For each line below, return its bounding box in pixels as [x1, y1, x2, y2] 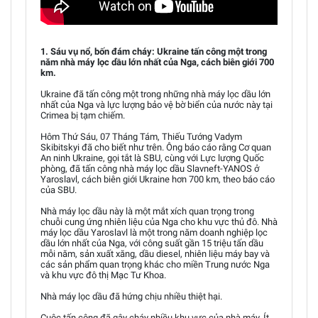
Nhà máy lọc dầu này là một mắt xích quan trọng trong [40, 205, 254, 216]
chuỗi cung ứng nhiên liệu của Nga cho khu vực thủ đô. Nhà [40, 216, 278, 227]
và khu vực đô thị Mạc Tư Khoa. [40, 269, 166, 280]
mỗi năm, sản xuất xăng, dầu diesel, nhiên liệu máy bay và [40, 248, 270, 259]
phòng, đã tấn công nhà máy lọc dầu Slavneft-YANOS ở [40, 163, 259, 174]
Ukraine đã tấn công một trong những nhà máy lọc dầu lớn [40, 88, 270, 99]
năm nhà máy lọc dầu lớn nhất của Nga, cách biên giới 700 [40, 56, 274, 67]
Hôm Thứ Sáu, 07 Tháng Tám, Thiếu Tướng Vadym [40, 131, 242, 142]
